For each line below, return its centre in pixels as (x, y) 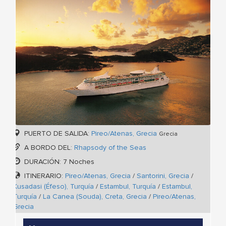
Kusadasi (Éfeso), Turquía (53, 187)
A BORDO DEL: (48, 148)
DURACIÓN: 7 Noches (58, 162)
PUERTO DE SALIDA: (57, 134)
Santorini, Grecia (163, 176)
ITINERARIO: (44, 176)
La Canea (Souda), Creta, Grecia (95, 197)
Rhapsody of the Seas (110, 148)
